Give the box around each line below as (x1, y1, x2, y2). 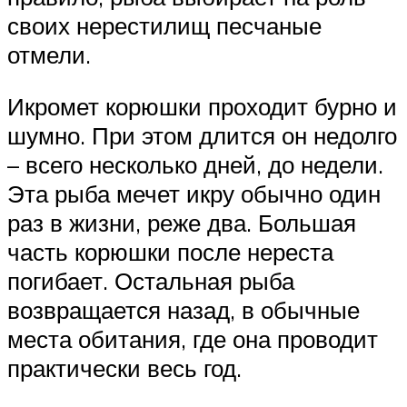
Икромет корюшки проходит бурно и (7, 92, 397, 122)
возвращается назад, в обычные (7, 295, 360, 325)
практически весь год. (7, 353, 242, 383)
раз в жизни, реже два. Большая (7, 208, 356, 238)
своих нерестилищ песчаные (7, 10, 322, 40)
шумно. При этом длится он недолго (7, 121, 397, 151)
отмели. (7, 39, 91, 69)
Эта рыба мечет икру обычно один (7, 179, 381, 209)
